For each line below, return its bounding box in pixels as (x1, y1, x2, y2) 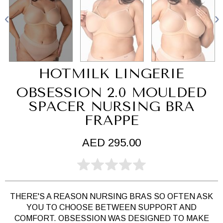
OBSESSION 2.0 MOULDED (16, 84, 207, 101)
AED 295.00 (82, 136, 141, 149)
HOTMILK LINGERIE (39, 65, 184, 82)
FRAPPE (84, 112, 139, 129)
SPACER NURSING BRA (28, 98, 195, 115)
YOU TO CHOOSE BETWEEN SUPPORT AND (26, 203, 197, 212)
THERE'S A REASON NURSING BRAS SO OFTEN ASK (10, 192, 213, 201)
